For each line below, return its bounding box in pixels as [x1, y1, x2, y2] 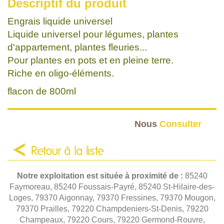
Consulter [159, 118, 201, 129]
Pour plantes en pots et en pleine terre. [7, 54, 173, 65]
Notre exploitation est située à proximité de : [16, 171, 185, 180]
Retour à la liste [31, 145, 104, 157]
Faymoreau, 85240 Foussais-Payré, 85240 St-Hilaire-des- [9, 182, 214, 191]
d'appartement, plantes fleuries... [7, 41, 147, 52]
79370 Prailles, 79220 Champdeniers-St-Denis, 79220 [15, 204, 208, 213]
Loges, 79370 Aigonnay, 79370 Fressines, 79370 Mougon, [8, 193, 215, 202]
